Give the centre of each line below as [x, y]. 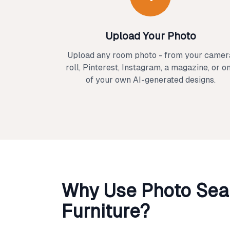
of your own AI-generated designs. [150, 80]
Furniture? [106, 211]
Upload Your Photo [150, 36]
